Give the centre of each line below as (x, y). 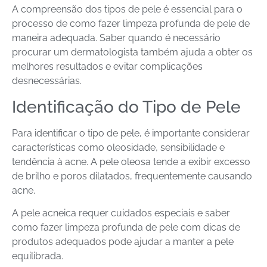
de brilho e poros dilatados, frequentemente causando (132, 176)
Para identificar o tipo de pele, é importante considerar (131, 133)
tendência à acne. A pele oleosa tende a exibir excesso (131, 162)
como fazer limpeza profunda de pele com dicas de (126, 228)
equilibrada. (38, 256)
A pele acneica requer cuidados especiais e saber (121, 213)
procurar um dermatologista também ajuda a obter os (132, 52)
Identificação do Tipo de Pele (126, 107)
